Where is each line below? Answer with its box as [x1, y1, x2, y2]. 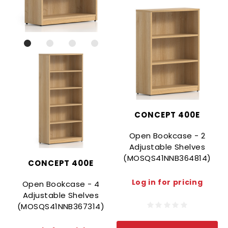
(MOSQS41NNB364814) [123, 153, 211, 164]
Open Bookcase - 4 [22, 179, 100, 190]
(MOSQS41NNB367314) [17, 201, 105, 212]
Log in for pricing [131, 177, 203, 188]
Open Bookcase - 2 [129, 130, 206, 141]
